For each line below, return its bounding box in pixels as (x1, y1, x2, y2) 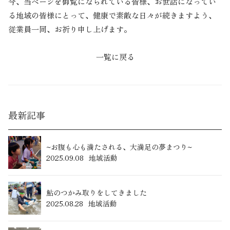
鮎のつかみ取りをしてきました (46, 187, 147, 198)
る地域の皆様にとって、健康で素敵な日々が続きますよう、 (8, 10, 216, 21)
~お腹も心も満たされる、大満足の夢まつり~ (46, 142, 192, 152)
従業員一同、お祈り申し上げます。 (8, 24, 131, 35)
